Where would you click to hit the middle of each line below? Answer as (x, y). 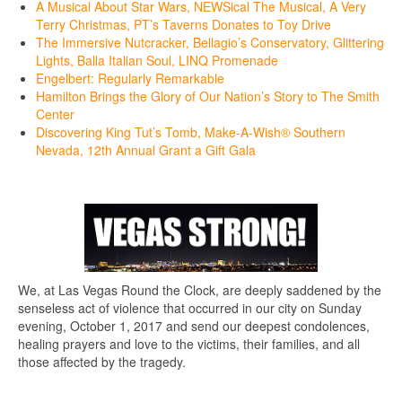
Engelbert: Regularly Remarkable (130, 79)
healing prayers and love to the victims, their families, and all (189, 344)
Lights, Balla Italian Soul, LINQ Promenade (157, 61)
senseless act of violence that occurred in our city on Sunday (190, 308)
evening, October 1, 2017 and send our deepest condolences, (194, 326)
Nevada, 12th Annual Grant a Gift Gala (146, 150)
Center (55, 114)
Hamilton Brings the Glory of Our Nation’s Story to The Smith (208, 96)
